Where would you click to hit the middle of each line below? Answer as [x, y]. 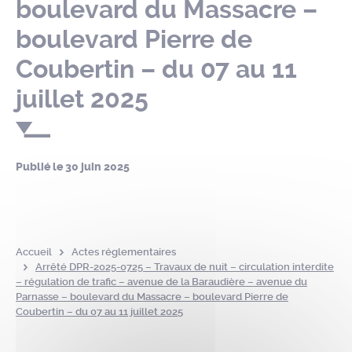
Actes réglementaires [123, 252]
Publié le [40, 167]
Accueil [34, 252]
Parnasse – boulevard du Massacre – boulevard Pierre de [152, 297]
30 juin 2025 [97, 167]
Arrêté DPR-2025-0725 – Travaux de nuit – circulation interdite [184, 267]
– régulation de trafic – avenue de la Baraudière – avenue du [161, 282]
